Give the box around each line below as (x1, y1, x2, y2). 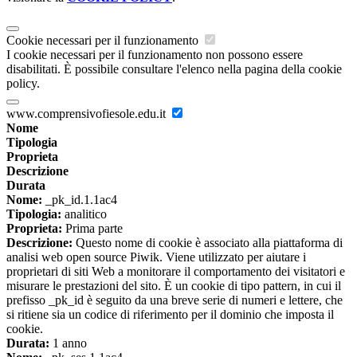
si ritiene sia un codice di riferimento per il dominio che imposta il (6, 308, 334, 322)
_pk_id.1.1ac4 (42, 193, 117, 207)
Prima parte (62, 222, 123, 236)
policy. (6, 76, 40, 91)
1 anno (49, 336, 87, 351)
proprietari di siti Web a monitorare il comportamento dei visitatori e (6, 265, 345, 279)
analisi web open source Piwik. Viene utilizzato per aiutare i (6, 250, 306, 265)
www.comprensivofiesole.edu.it (6, 107, 169, 121)
